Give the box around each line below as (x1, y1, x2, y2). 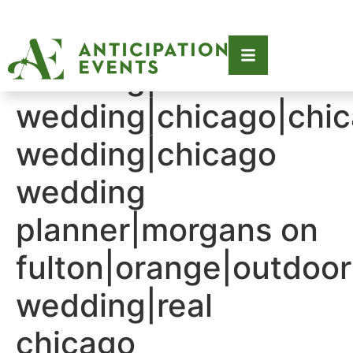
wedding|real (16, 286, 213, 325)
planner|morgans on (16, 210, 318, 249)
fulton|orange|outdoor (16, 248, 351, 287)
